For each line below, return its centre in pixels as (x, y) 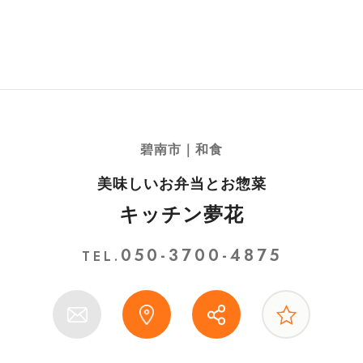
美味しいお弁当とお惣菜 (181, 184)
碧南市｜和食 (181, 149)
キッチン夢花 (181, 214)
